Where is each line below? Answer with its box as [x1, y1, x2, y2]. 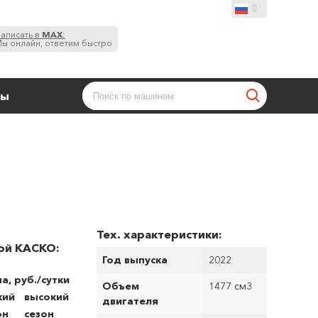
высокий [24, 290, 69, 303]
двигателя [102, 295, 158, 307]
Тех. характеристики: [97, 227, 222, 241]
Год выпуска [102, 253, 168, 266]
